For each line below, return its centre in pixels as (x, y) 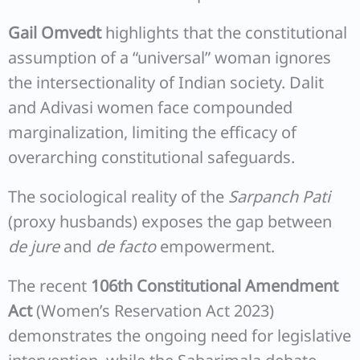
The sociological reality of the (118, 196)
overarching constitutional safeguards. (151, 157)
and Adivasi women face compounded (150, 107)
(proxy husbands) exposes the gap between (170, 221)
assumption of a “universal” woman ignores (170, 57)
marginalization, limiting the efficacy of (152, 132)
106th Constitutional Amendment (215, 286)
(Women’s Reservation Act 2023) (153, 311)
